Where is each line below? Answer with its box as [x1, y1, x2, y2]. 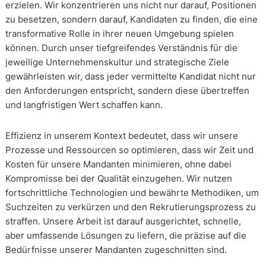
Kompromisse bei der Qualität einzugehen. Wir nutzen [5, 173, 232, 185]
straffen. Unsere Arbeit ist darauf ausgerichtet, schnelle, [5, 216, 241, 227]
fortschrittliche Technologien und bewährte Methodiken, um [5, 187, 259, 199]
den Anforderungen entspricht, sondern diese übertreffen [5, 85, 249, 97]
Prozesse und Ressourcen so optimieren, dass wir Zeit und [5, 144, 254, 156]
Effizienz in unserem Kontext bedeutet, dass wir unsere [5, 130, 238, 142]
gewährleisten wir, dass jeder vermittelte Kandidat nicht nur [5, 71, 256, 83]
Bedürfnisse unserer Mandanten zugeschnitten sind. [5, 244, 227, 256]
